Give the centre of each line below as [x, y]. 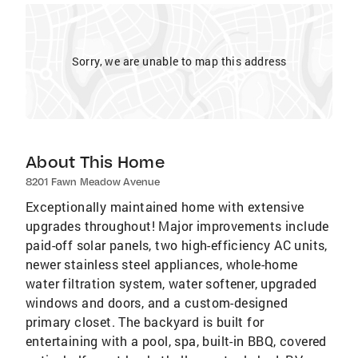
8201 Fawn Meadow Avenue [93, 182]
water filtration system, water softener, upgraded [171, 283]
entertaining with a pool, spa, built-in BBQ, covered [176, 341]
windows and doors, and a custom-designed [157, 302]
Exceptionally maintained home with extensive [165, 207]
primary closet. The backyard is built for [145, 322]
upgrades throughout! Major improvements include [177, 226]
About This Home [95, 162]
